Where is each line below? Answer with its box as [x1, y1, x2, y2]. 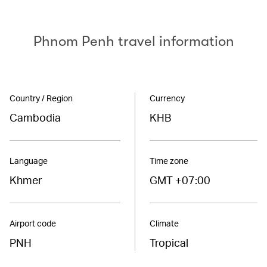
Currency [149, 92, 185, 103]
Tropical [149, 235, 188, 249]
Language [10, 155, 48, 166]
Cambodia [10, 110, 61, 124]
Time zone [149, 155, 188, 166]
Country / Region [10, 92, 73, 103]
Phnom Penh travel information [33, 32, 234, 49]
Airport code [10, 218, 56, 228]
